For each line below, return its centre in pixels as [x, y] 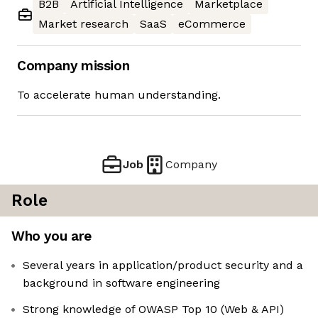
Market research [83, 24]
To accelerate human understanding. [119, 95]
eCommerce [212, 24]
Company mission [73, 66]
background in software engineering [121, 283]
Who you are [51, 236]
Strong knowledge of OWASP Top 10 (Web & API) [153, 309]
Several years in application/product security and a [163, 265]
